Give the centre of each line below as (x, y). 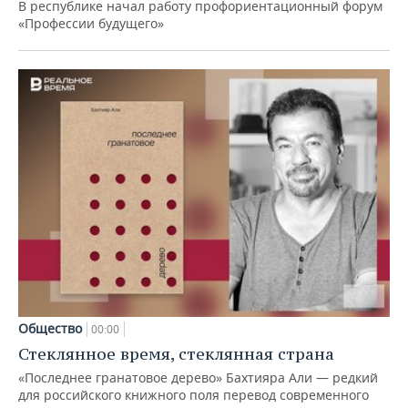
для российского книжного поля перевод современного (194, 395)
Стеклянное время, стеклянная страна (176, 354)
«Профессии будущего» (91, 24)
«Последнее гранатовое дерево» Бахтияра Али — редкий (198, 378)
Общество (50, 329)
